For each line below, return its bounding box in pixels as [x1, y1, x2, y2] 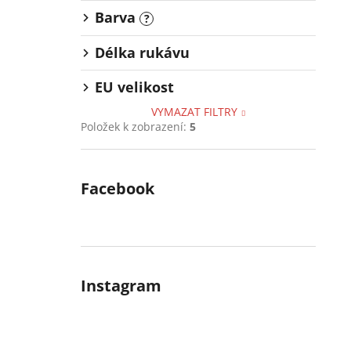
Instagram [81, 275, 161, 297]
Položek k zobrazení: [81, 119, 190, 135]
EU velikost [95, 78, 174, 97]
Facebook [81, 178, 154, 200]
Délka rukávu [95, 43, 190, 63]
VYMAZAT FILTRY [151, 104, 238, 120]
